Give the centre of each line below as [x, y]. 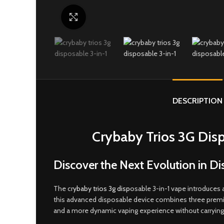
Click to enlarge [108, 17]
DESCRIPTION [197, 101]
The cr [63, 188]
